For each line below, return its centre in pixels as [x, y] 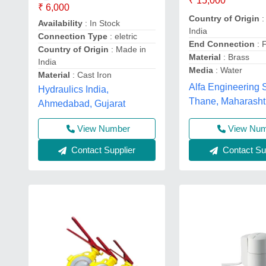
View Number [103, 129]
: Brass [235, 57]
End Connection [222, 44]
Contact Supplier [102, 150]
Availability [60, 23]
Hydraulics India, [73, 89]
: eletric [122, 36]
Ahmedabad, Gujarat [82, 104]
